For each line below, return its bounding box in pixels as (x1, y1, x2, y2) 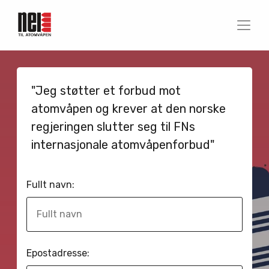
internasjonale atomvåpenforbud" (31, 138, 214, 152)
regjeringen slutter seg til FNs (31, 119, 195, 134)
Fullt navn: (26, 179, 74, 190)
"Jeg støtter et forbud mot (31, 83, 181, 98)
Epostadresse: (26, 247, 89, 259)
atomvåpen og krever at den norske (31, 101, 226, 116)
